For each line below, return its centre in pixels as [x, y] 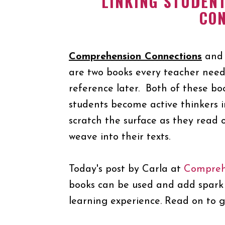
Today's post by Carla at [126, 169]
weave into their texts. [120, 137]
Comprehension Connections [135, 57]
